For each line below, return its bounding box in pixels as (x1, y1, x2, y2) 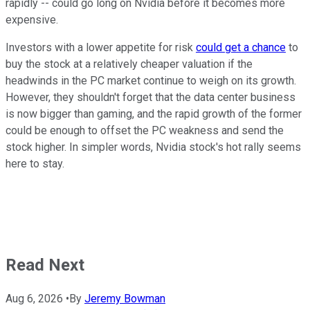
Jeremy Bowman (84, 292, 165, 306)
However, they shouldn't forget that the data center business (6, 90, 295, 104)
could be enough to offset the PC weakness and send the (6, 123, 284, 137)
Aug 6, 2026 (6, 292, 63, 306)
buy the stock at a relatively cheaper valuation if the (6, 57, 253, 71)
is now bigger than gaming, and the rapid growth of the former (6, 107, 302, 120)
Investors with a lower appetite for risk (6, 40, 196, 54)
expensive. (6, 12, 58, 26)
